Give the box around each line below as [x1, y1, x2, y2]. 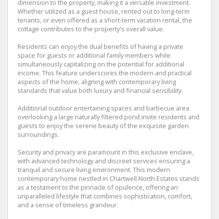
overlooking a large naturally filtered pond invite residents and [18, 112, 199, 121]
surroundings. [18, 130, 59, 139]
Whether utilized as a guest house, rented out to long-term [18, 6, 190, 16]
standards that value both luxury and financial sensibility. [18, 86, 183, 95]
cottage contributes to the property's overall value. [18, 24, 164, 33]
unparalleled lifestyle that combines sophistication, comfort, [18, 191, 192, 200]
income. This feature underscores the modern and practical [18, 68, 192, 77]
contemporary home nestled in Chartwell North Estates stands [18, 174, 199, 183]
